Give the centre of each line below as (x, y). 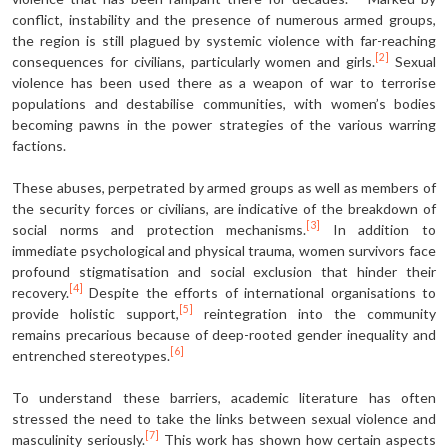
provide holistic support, (95, 313)
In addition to (378, 229)
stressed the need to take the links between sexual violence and (224, 418)
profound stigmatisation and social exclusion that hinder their (224, 271)
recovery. (40, 292)
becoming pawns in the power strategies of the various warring (224, 124)
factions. (39, 145)
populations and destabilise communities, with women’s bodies (224, 103)
